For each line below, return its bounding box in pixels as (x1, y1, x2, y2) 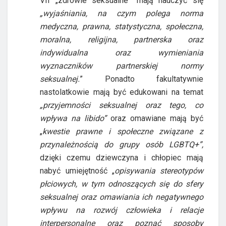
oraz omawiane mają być (110, 113, 203, 123)
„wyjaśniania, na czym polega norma (40, 8, 203, 18)
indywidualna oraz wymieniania (40, 47, 203, 58)
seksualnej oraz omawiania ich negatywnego (40, 192, 203, 202)
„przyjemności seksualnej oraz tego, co (40, 100, 203, 110)
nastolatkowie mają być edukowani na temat (40, 87, 203, 97)
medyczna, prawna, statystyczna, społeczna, (40, 21, 203, 31)
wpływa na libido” (40, 113, 111, 123)
